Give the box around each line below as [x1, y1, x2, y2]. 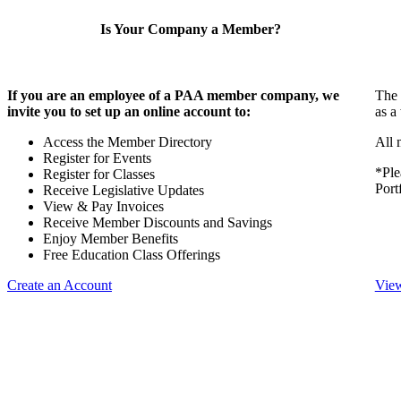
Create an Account [7, 277, 112, 293]
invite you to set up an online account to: [7, 103, 251, 119]
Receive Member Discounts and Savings [43, 214, 272, 230]
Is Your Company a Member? [100, 21, 282, 38]
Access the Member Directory [43, 133, 212, 149]
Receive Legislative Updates [43, 182, 204, 198]
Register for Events [43, 149, 151, 166]
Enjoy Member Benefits [43, 230, 178, 246]
